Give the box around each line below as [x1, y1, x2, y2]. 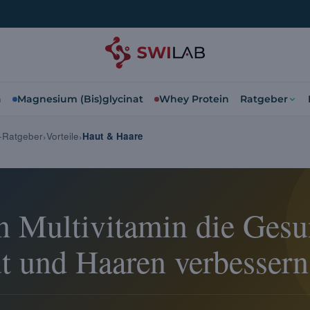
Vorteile [46, 129, 79, 143]
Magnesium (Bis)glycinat [17, 93, 143, 104]
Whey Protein [159, 93, 229, 104]
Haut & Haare [82, 129, 143, 143]
